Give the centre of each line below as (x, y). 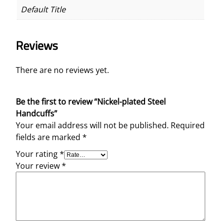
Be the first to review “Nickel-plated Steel (91, 101)
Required (188, 125)
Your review (39, 166)
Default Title (43, 9)
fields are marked (49, 137)
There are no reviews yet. (62, 70)
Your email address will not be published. (92, 125)
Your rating (38, 154)
